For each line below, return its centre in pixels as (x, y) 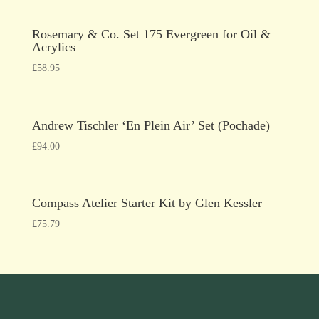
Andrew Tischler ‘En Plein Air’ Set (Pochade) (151, 125)
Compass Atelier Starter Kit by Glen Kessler (147, 203)
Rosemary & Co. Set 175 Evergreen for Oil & (151, 35)
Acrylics (53, 47)
